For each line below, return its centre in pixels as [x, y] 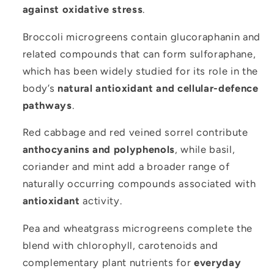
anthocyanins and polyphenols [98, 150]
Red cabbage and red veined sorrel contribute [135, 132]
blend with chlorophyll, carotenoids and [120, 245]
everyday [217, 262]
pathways [47, 105]
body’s [40, 88]
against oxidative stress [83, 9]
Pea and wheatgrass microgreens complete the [137, 228]
